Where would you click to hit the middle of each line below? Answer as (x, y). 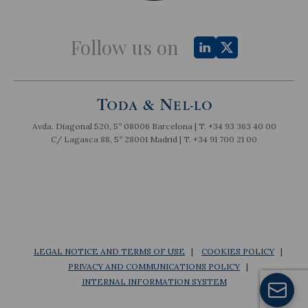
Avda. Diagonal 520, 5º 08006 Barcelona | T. (120, 126)
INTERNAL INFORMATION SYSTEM (154, 282)
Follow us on (124, 47)
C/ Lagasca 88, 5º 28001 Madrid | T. (122, 140)
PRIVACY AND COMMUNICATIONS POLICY (154, 267)
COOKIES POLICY (238, 252)
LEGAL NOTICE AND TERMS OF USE (109, 252)
